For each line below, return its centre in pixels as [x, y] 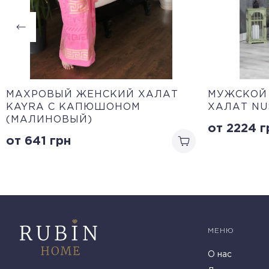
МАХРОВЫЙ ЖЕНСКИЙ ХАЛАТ [92, 94]
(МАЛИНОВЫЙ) [49, 119]
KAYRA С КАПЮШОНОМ [73, 107]
